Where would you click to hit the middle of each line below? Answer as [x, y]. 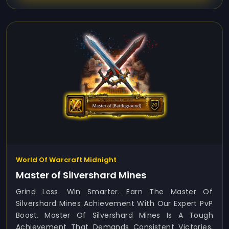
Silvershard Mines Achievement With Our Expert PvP [114, 203]
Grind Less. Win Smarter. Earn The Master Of [114, 192]
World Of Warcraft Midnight [66, 160]
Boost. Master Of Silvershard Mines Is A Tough [114, 215]
